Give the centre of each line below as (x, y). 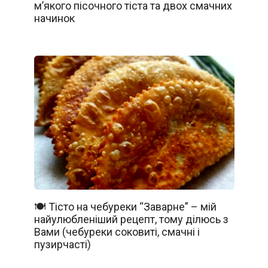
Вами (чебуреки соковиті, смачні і (117, 232)
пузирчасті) (62, 244)
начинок (54, 19)
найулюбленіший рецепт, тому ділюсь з (131, 219)
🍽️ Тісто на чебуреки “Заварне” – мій (125, 206)
